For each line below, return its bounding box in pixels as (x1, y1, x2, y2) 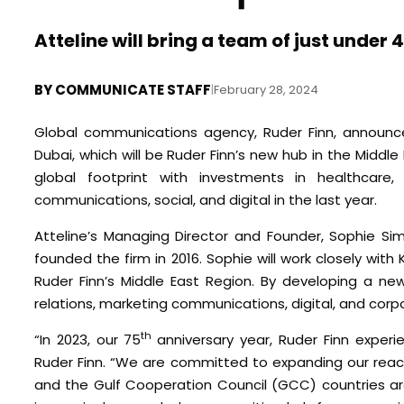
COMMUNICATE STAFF (55, 79, 211, 99)
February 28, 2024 (214, 80, 318, 98)
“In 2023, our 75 (34, 329, 142, 349)
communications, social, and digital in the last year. (34, 189, 377, 209)
